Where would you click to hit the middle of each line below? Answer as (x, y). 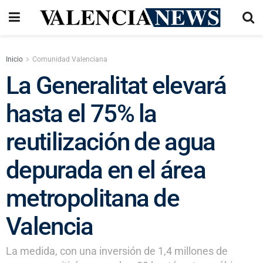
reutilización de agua (111, 142)
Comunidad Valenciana (70, 59)
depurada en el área (106, 170)
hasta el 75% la (81, 114)
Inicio (14, 59)
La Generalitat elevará (116, 85)
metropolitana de (93, 198)
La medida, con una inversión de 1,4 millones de (117, 251)
